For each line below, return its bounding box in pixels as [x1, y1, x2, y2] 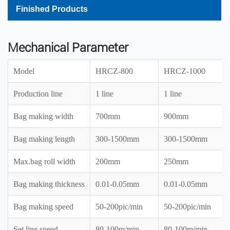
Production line [13, 89, 63, 98]
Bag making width [13, 111, 73, 121]
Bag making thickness [13, 179, 85, 188]
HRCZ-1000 [164, 66, 205, 75]
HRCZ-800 [95, 66, 133, 75]
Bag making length [13, 134, 75, 143]
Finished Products [16, 4, 88, 13]
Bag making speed [13, 202, 73, 211]
